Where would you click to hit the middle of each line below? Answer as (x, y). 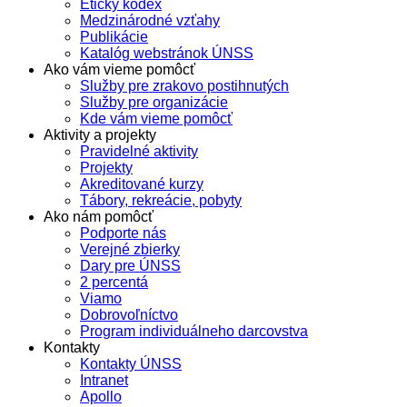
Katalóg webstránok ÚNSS (167, 53)
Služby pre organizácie (154, 102)
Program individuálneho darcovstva (194, 331)
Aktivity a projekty (100, 135)
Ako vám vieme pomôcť (119, 69)
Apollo (101, 397)
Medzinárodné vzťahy (150, 20)
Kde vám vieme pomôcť (156, 119)
